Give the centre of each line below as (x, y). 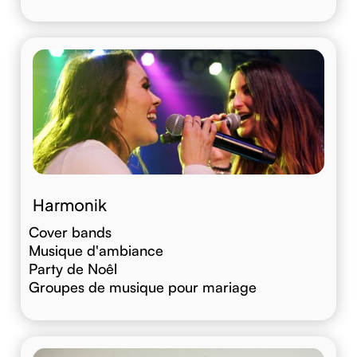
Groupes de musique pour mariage (143, 286)
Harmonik (70, 204)
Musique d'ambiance (96, 250)
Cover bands (70, 231)
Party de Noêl (73, 268)
